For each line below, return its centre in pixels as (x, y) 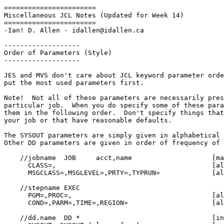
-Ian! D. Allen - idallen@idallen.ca (74, 30)
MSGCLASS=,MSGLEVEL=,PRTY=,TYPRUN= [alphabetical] (16, 173)
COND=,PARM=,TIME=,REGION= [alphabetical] (16, 203)
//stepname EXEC (12, 188)
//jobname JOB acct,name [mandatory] (12, 158)
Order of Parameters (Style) (58, 53)
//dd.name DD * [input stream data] (12, 218)
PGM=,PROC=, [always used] (16, 195)
